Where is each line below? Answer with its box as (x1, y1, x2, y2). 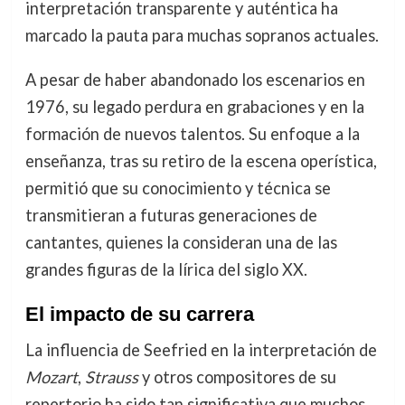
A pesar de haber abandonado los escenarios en (24, 69, 365, 89)
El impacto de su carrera (24, 302, 254, 325)
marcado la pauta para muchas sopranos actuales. (24, 25, 379, 46)
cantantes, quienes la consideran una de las (24, 231, 337, 252)
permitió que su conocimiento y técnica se (24, 177, 331, 198)
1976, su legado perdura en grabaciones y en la (24, 96, 364, 117)
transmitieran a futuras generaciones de (24, 204, 317, 225)
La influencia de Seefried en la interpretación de (24, 339, 377, 360)
